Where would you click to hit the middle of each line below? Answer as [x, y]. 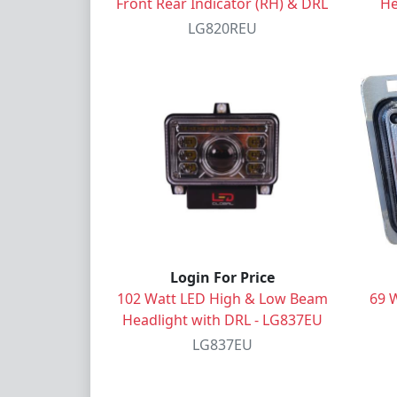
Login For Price [222, 277]
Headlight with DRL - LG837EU [222, 319]
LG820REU [222, 28]
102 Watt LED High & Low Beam [222, 298]
